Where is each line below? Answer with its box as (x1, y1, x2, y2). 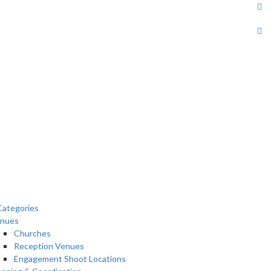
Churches (14, 228, 51, 238)
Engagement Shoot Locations (14, 253, 126, 264)
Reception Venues (14, 241, 84, 251)
